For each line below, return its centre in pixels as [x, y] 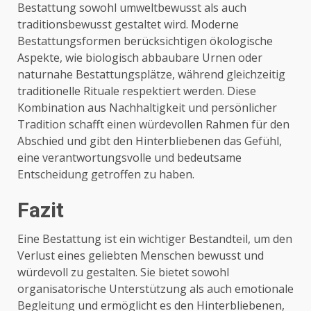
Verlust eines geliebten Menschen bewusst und [141, 255]
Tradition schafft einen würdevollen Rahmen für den [153, 124]
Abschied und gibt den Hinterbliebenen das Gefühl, [150, 141]
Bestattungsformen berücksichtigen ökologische [145, 41]
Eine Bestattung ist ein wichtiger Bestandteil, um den [155, 238]
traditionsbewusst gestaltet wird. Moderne [128, 24]
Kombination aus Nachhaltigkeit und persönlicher [147, 107]
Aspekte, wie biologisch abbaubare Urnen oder [140, 57]
